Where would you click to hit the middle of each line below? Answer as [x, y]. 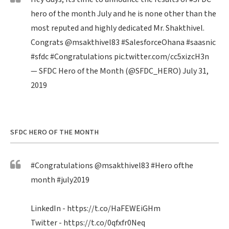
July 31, [196, 72]
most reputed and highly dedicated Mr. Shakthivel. [118, 29]
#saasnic [201, 43]
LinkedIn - [49, 209]
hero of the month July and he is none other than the [123, 14]
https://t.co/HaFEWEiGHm [114, 209]
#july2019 [73, 180]
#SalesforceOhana [153, 43]
